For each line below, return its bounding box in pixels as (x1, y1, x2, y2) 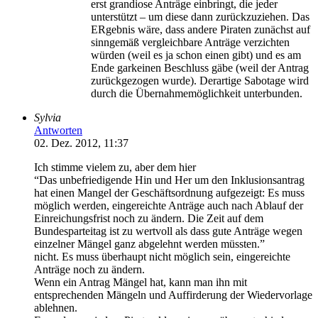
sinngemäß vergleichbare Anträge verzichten (91, 35, 290, 48)
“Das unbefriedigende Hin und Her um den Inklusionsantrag (34, 173, 305, 186)
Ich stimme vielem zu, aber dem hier (34, 160, 196, 173)
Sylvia (34, 111, 61, 124)
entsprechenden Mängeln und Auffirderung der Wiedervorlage (34, 288, 312, 301)
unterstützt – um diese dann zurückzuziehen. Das (91, 10, 309, 23)
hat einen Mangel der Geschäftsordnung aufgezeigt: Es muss (34, 186, 305, 199)
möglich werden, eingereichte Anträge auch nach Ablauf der (34, 199, 303, 212)
